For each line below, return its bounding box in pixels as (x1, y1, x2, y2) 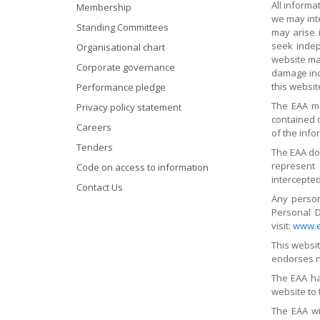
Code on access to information (76, 161, 209, 174)
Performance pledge (76, 81, 166, 94)
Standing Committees (76, 21, 169, 34)
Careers (76, 121, 111, 134)
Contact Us (76, 181, 123, 194)
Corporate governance (76, 61, 175, 74)
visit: (271, 219, 293, 232)
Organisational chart (76, 41, 165, 54)
